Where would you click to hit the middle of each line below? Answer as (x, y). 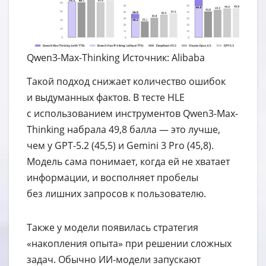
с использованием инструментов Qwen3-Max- (132, 113)
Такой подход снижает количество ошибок (126, 81)
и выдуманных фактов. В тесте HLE (106, 97)
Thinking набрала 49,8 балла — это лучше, (123, 129)
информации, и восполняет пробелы (113, 177)
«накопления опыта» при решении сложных (129, 243)
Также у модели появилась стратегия (113, 227)
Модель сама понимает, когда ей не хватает (128, 161)
